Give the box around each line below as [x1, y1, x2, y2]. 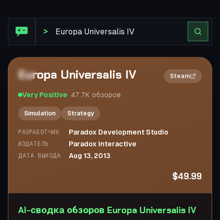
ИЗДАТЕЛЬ [18, 140, 49, 147]
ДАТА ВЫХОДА [18, 152, 61, 159]
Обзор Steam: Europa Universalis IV [7, 6, 140, 16]
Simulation [24, 110, 55, 117]
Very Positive [22, 91, 67, 99]
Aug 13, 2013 [68, 152, 110, 160]
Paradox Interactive [68, 140, 137, 148]
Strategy [67, 110, 94, 117]
